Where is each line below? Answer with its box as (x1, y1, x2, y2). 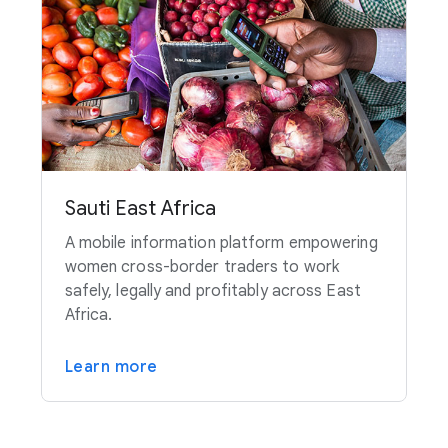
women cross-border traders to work (64, 257, 340, 278)
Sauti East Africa (64, 196, 216, 222)
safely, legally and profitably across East (64, 281, 361, 302)
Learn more (64, 357, 158, 378)
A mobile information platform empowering (64, 233, 378, 254)
